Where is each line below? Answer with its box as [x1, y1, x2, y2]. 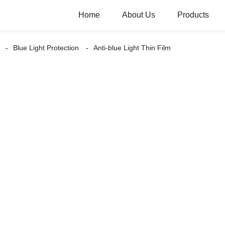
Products [177, 11, 209, 19]
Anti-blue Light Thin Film [93, 44, 171, 52]
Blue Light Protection [13, 44, 79, 52]
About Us [122, 11, 155, 19]
